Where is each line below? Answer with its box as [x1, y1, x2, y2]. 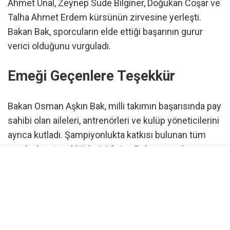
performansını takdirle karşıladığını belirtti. [8, 158, 176, 169]
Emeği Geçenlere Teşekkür [8, 68, 175, 85]
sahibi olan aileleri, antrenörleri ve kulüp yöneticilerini [8, 114, 219, 126]
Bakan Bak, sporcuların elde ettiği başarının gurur [8, 26, 203, 37]
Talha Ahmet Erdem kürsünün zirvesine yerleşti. [8, 12, 201, 23]
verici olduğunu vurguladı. [8, 41, 111, 52]
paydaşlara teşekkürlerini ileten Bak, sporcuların [8, 143, 199, 155]
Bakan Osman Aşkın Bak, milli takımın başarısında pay [8, 100, 221, 111]
